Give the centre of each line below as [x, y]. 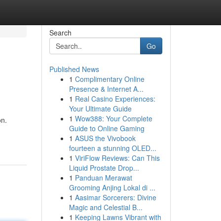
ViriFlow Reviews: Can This [117, 158]
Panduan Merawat [103, 178]
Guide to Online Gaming [107, 128]
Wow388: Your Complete [113, 118]
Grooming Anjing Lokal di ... [112, 187]
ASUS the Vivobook [105, 138]
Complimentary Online [110, 79]
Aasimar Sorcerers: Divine [115, 197]
